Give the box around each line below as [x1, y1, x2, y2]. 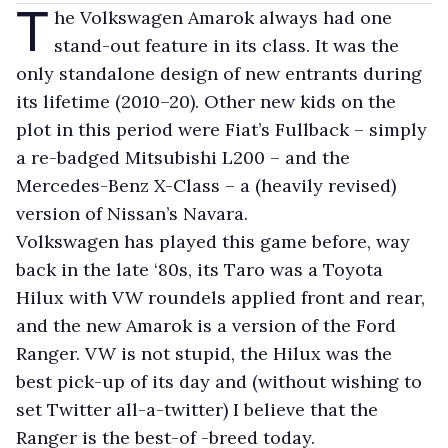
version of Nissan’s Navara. [16, 202, 248, 225]
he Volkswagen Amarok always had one [54, 6, 393, 29]
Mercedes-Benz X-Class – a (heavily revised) [16, 174, 396, 197]
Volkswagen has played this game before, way [16, 230, 410, 253]
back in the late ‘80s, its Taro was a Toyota [16, 258, 383, 281]
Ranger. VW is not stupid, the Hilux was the [16, 342, 392, 365]
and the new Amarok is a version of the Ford [16, 314, 396, 337]
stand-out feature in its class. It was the [54, 34, 400, 57]
